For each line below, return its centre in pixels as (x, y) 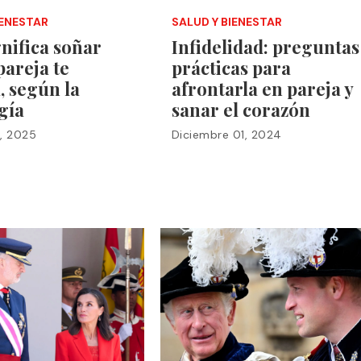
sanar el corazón (241, 109)
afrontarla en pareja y (262, 88)
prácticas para (231, 67)
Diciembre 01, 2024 (226, 134)
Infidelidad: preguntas (265, 46)
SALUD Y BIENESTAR (226, 21)
